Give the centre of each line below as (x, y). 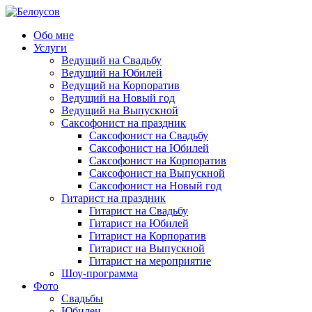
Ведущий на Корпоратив (120, 85)
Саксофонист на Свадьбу (149, 135)
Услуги (50, 48)
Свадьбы (82, 298)
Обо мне (54, 35)
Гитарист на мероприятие (150, 261)
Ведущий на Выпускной (120, 110)
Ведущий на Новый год (118, 98)
